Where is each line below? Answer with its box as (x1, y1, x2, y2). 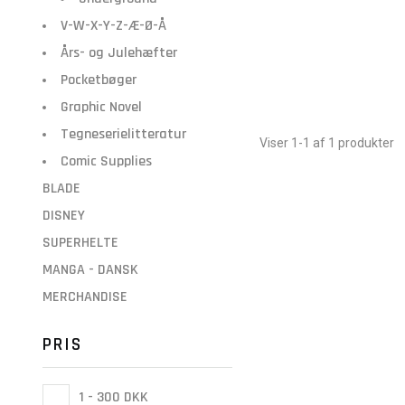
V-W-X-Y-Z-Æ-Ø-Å (61, 16, 166, 35)
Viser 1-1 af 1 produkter (259, 136, 394, 150)
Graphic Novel (61, 98, 142, 117)
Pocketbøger (61, 71, 137, 89)
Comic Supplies (61, 152, 152, 171)
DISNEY (42, 206, 85, 225)
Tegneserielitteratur (61, 125, 186, 144)
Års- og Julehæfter (61, 43, 177, 62)
